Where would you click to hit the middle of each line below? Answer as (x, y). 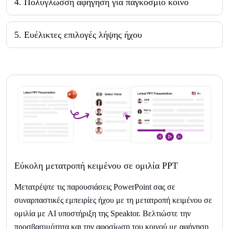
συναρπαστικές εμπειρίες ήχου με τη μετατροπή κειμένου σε (113, 200)
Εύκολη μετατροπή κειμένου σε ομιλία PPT (96, 165)
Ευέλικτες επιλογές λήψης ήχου (83, 35)
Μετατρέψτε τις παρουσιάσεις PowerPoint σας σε (95, 187)
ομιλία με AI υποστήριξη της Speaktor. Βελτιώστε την (102, 213)
